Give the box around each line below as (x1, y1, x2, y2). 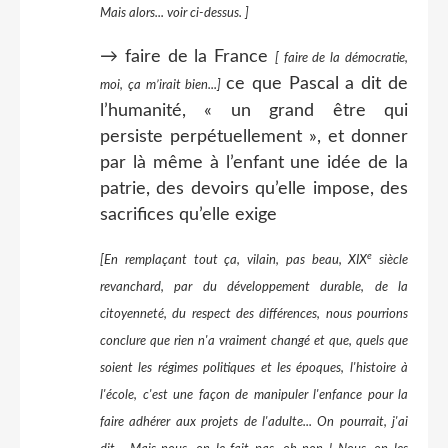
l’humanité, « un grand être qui (100, 101, 408, 120)
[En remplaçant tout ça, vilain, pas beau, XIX (100, 252, 368, 267)
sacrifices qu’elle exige (100, 205, 277, 224)
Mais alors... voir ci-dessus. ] (100, 5, 249, 20)
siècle (372, 252, 408, 267)
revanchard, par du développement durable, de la (100, 279, 408, 294)
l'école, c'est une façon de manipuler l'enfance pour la (100, 387, 408, 402)
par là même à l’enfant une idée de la (100, 153, 408, 172)
